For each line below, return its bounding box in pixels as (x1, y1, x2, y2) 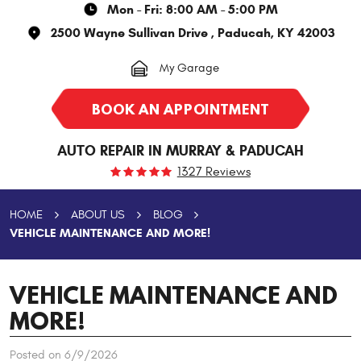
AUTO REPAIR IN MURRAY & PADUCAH (57, 142, 304, 160)
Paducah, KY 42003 (217, 24, 335, 40)
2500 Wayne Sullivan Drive (50, 24, 208, 40)
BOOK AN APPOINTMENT (91, 98, 270, 119)
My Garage (159, 60, 219, 75)
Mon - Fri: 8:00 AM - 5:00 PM (107, 2, 278, 18)
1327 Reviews (176, 164, 251, 180)
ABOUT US (70, 207, 125, 222)
